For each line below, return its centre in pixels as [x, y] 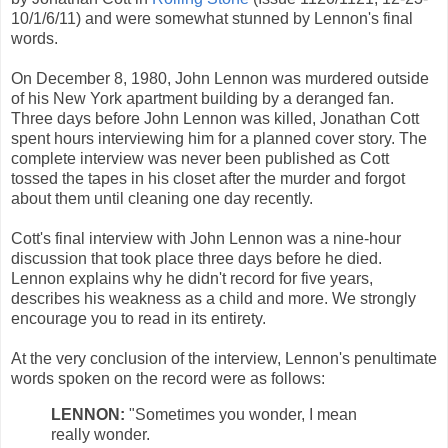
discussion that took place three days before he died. [196, 258]
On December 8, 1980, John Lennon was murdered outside [220, 78]
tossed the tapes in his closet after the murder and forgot [208, 178]
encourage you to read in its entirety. [138, 318]
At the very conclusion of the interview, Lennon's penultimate [224, 358]
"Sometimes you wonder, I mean [241, 414]
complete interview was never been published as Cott [200, 158]
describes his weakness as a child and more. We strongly [213, 298]
